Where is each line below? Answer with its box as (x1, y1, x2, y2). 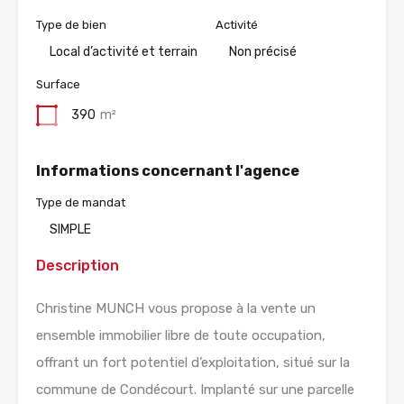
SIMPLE (50, 222, 91, 238)
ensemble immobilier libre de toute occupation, (36, 327, 326, 344)
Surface (36, 78, 80, 92)
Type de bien (36, 18, 106, 32)
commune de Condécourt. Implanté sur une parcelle (36, 381, 354, 399)
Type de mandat (36, 196, 125, 210)
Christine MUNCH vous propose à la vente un (36, 300, 316, 317)
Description (36, 257, 119, 275)
